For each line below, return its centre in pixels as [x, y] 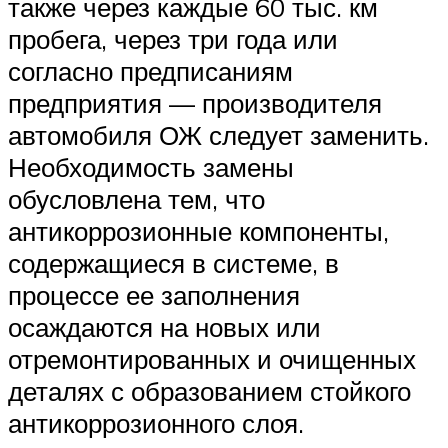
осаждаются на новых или [164, 327]
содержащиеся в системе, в [173, 263]
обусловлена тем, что [136, 199]
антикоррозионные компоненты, [198, 231]
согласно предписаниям [150, 71]
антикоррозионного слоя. [156, 423]
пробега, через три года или [173, 39]
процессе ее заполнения [154, 295]
